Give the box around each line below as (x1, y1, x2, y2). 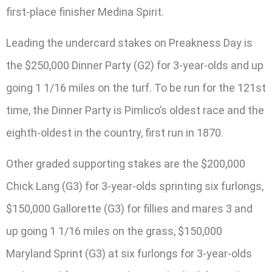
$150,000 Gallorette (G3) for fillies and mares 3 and (6, 202, 253, 216)
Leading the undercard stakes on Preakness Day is (6, 36, 253, 50)
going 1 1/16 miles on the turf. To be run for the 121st (6, 81, 266, 95)
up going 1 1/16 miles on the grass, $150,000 (6, 225, 222, 238)
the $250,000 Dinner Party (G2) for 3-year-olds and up (6, 59, 263, 72)
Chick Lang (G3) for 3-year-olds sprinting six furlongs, (6, 180, 263, 193)
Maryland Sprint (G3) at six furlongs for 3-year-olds (6, 247, 252, 260)
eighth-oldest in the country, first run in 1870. (6, 126, 223, 140)
